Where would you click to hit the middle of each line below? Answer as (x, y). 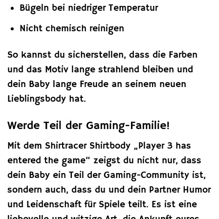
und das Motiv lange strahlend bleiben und (100, 70)
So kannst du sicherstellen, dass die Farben (102, 55)
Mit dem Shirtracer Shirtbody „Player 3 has (99, 146)
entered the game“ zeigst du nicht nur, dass (104, 161)
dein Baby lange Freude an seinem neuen (97, 85)
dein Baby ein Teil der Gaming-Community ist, (107, 175)
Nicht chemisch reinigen (72, 29)
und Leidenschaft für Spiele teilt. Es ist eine (102, 205)
